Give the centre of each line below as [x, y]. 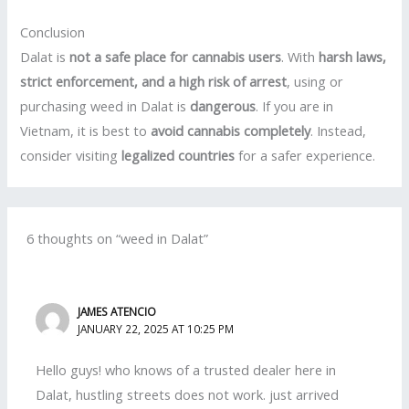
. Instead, [339, 130]
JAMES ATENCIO [117, 312]
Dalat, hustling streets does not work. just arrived [188, 395]
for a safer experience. [305, 155]
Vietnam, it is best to [86, 130]
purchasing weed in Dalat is [105, 105]
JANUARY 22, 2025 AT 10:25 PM [156, 329]
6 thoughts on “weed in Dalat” [118, 239]
